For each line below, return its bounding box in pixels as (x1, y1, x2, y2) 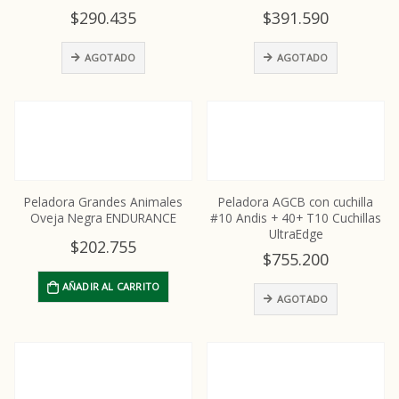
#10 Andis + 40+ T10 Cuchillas (210, 209, 381, 227)
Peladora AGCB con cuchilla (218, 193, 373, 211)
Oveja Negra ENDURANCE (30, 209, 176, 227)
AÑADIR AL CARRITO (61, 280, 160, 294)
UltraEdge (268, 225, 323, 243)
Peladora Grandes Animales (24, 193, 183, 211)
